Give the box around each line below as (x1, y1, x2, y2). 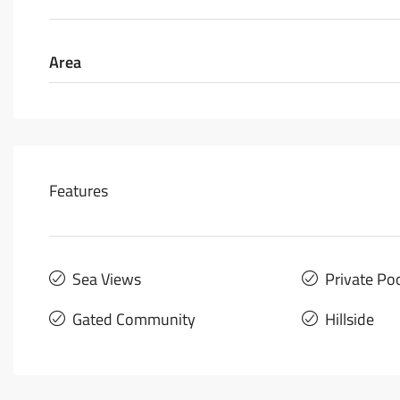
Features (49, 179, 108, 203)
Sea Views (72, 267, 141, 291)
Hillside (324, 307, 374, 331)
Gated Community (72, 307, 196, 331)
